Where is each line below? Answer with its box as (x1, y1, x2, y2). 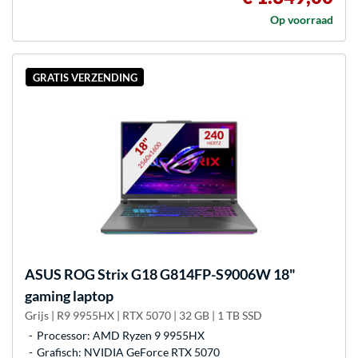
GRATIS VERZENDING (32, 70, 137, 84)
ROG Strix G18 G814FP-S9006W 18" (62, 265, 296, 284)
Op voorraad (270, 12, 333, 26)
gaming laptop (25, 287, 113, 305)
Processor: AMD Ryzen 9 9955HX (37, 328, 205, 343)
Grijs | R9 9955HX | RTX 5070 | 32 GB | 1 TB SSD (25, 308, 262, 323)
